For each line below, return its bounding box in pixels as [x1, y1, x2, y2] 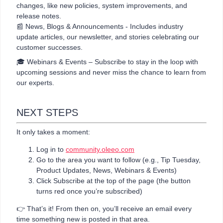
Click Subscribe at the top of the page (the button [36, 176, 191, 185]
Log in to [36, 145, 66, 153]
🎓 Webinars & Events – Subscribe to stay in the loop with [16, 57, 198, 66]
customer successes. [16, 43, 85, 51]
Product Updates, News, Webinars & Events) [36, 166, 177, 174]
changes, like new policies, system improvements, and [16, 1, 187, 9]
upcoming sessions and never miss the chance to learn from [16, 68, 206, 76]
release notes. [16, 11, 61, 20]
